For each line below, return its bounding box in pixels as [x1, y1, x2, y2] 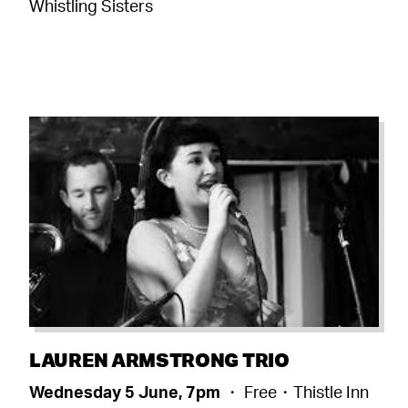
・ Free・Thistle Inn [224, 381, 369, 402]
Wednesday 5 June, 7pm [29, 381, 224, 402]
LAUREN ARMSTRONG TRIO [29, 346, 290, 372]
